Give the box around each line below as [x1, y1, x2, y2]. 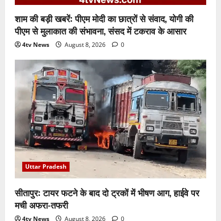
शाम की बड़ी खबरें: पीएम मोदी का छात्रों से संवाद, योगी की [15, 11, 193, 25]
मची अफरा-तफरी [15, 198, 68, 211]
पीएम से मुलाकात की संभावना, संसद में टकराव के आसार [15, 24, 186, 37]
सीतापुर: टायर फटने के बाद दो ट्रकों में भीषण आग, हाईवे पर [15, 185, 199, 199]
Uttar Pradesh [25, 162, 67, 171]
